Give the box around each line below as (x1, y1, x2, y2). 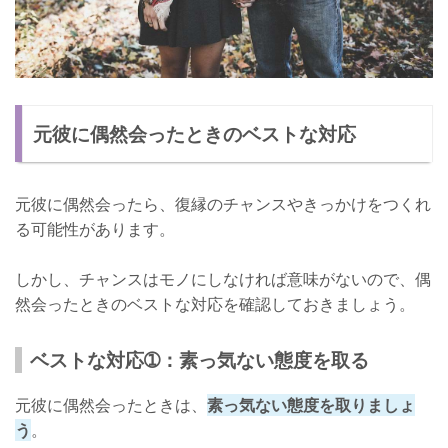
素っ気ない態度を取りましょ (207, 394, 415, 417)
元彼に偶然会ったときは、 (15, 394, 207, 417)
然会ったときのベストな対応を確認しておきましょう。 (15, 293, 415, 316)
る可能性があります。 (15, 218, 175, 241)
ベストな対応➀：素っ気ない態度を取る (30, 346, 369, 374)
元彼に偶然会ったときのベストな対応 (33, 120, 357, 148)
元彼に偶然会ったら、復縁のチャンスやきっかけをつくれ (15, 193, 431, 216)
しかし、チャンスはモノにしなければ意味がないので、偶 (15, 268, 431, 291)
